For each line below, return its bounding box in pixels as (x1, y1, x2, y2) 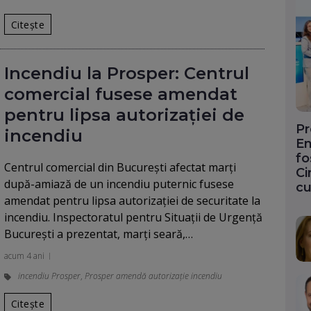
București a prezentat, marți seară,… (4, 226, 193, 242)
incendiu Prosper (18, 270, 81, 282)
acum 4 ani (4, 250, 44, 262)
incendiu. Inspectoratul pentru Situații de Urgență (4, 210, 262, 225)
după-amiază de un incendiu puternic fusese (4, 176, 234, 192)
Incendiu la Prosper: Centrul (4, 63, 249, 83)
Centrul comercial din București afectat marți (4, 160, 236, 175)
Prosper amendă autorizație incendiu (85, 270, 222, 282)
